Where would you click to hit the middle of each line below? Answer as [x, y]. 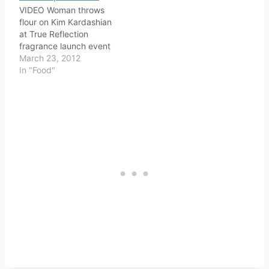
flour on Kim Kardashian [65, 22]
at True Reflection [54, 34]
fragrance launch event [65, 46]
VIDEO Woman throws [62, 10]
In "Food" [37, 70]
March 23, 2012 [50, 58]
